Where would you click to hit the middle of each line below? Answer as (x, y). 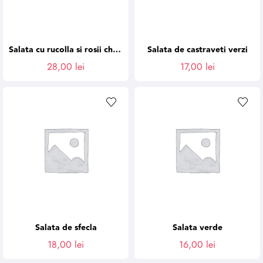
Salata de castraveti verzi (197, 50)
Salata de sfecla (66, 228)
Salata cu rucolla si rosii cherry (117, 50)
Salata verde (197, 228)
